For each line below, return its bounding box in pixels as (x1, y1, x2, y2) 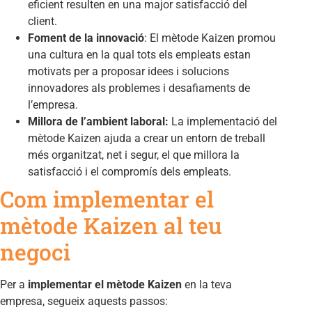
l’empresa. (28, 98, 78, 112)
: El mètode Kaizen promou (144, 31, 276, 45)
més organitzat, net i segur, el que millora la (28, 148, 240, 162)
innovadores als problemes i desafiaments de (28, 81, 250, 95)
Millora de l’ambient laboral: (28, 115, 169, 129)
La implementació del (169, 115, 277, 129)
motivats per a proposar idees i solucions (28, 65, 229, 79)
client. (28, 15, 57, 29)
